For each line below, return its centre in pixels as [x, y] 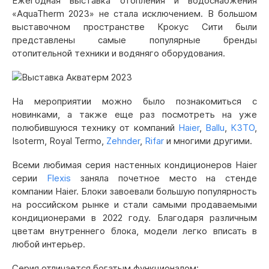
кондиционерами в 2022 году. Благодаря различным [134, 218]
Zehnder [123, 141]
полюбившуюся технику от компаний [95, 128]
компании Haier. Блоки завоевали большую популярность [134, 191]
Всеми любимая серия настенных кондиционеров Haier [134, 165]
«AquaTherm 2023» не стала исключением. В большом [134, 14]
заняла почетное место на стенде [169, 178]
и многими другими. [209, 141]
